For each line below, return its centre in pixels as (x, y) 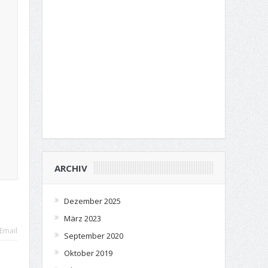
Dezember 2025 (92, 201)
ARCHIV (71, 168)
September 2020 (93, 236)
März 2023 (82, 218)
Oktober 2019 (88, 253)
